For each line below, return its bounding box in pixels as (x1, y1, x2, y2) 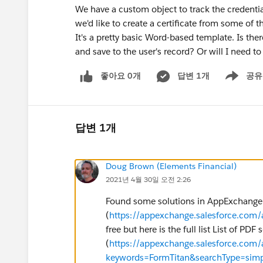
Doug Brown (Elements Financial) (106, 160, 237, 171)
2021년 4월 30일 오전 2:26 (106, 174, 191, 184)
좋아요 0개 (100, 70, 141, 81)
